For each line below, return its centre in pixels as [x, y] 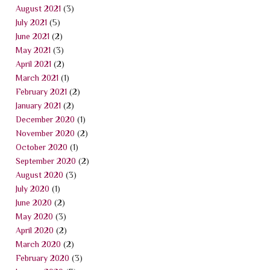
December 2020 [45, 119]
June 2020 [34, 202]
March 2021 [37, 77]
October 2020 [42, 147]
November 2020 [45, 133]
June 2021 [33, 36]
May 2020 [34, 216]
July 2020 [33, 188]
